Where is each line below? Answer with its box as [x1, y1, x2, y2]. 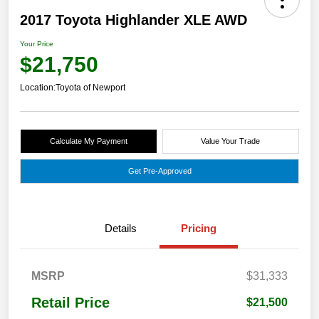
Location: [20, 83, 56, 93]
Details [104, 222, 137, 235]
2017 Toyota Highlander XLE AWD [20, 12, 247, 28]
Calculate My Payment [49, 137, 127, 146]
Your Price [20, 40, 53, 48]
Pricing [181, 222, 216, 235]
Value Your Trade [201, 137, 261, 146]
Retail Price [31, 295, 110, 311]
